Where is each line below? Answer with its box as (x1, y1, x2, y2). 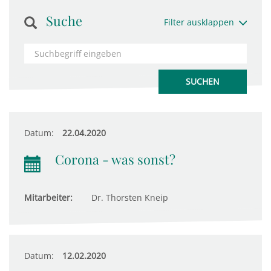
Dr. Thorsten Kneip (89, 192, 168, 203)
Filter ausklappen (163, 16, 234, 28)
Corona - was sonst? (55, 151, 175, 168)
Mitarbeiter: (24, 192, 73, 203)
